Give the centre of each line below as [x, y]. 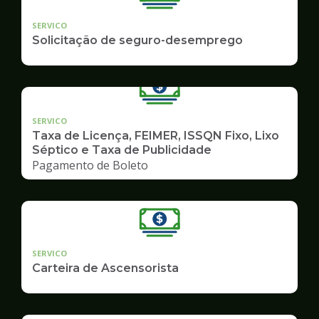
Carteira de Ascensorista [105, 268]
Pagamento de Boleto [90, 165]
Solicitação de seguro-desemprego [137, 40]
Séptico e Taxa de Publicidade [122, 150]
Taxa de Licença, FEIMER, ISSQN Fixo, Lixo [156, 135]
